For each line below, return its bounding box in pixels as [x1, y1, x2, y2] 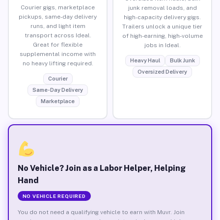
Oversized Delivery [137, 68, 187, 75]
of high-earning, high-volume [122, 32, 203, 39]
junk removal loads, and [128, 4, 197, 11]
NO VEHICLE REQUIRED [22, 192, 86, 199]
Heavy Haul [130, 57, 160, 63]
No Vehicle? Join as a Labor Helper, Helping [17, 163, 186, 173]
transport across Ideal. [24, 31, 91, 39]
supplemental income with [20, 50, 96, 57]
